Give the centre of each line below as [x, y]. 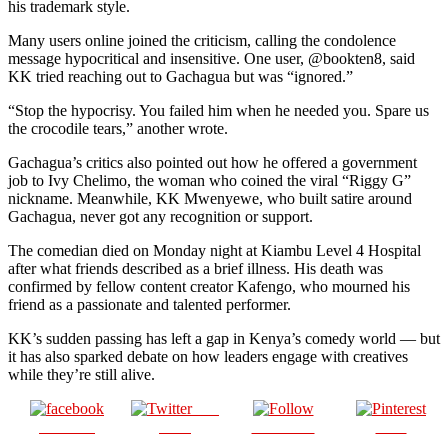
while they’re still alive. [81, 374]
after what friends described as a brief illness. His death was [195, 268]
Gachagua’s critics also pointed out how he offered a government [212, 162]
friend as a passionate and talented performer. [149, 304]
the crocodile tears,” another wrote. [118, 128]
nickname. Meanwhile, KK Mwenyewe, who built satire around [210, 198]
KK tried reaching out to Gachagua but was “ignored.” [180, 76]
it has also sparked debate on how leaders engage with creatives [208, 356]
